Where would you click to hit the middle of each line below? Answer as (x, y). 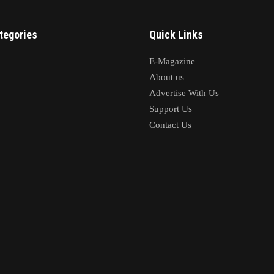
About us (167, 77)
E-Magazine (172, 61)
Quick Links (176, 34)
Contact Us (170, 125)
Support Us (171, 109)
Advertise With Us (184, 93)
